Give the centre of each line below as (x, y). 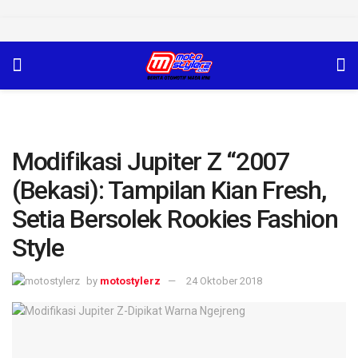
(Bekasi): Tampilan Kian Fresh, (169, 190)
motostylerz (130, 280)
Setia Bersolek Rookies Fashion (175, 219)
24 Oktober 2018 (224, 280)
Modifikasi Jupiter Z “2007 (151, 161)
